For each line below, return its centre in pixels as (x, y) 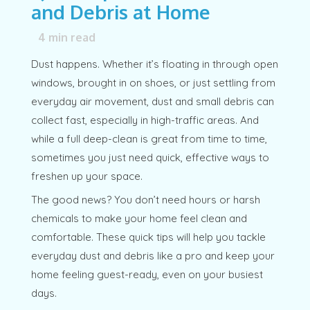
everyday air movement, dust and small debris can (152, 101)
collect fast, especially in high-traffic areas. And (145, 120)
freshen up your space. (86, 176)
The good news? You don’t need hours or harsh (145, 200)
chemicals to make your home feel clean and (139, 219)
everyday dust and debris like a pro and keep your (153, 256)
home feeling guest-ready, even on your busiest (147, 275)
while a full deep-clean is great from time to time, (149, 138)
